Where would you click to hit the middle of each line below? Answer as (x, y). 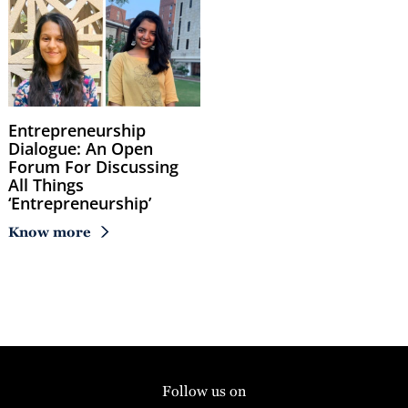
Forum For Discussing (93, 166)
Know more (50, 231)
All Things (46, 184)
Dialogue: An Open (81, 148)
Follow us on (204, 391)
